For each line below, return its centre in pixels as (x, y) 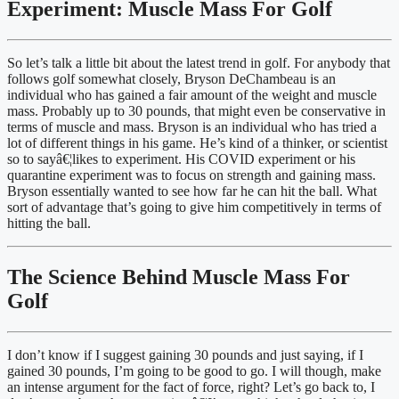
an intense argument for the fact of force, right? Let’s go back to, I (191, 387)
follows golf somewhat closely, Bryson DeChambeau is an (171, 79)
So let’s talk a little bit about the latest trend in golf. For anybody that (199, 63)
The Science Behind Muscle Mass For (179, 277)
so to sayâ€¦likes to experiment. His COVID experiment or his (181, 159)
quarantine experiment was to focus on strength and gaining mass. (191, 175)
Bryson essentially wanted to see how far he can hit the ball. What (192, 191)
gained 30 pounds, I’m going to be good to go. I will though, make (194, 371)
